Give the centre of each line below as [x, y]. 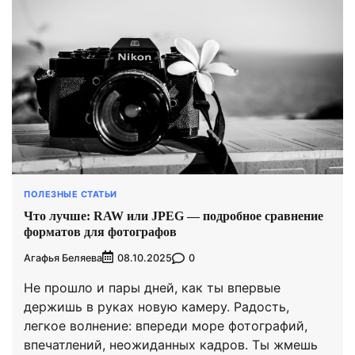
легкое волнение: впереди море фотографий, [166, 326]
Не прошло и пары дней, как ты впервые [152, 288]
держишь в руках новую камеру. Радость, [157, 307]
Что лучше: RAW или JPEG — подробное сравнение [174, 216]
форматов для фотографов [100, 232]
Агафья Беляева [63, 258]
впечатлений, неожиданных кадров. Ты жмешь [171, 345]
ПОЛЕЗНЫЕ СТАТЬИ [71, 194]
